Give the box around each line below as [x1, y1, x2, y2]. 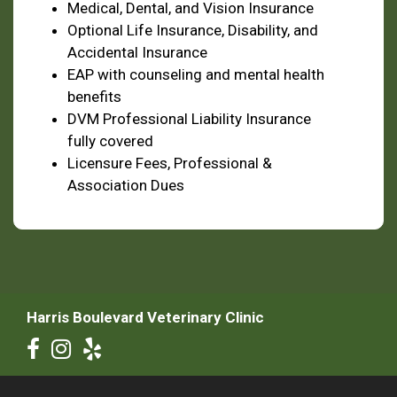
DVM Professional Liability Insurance [67, 109, 311, 128]
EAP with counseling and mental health [67, 65, 324, 83]
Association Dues [67, 175, 184, 194]
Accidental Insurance [67, 43, 207, 61]
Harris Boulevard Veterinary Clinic [27, 307, 264, 326]
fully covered [67, 131, 153, 150]
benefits [67, 87, 121, 105]
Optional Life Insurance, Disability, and [67, 20, 318, 39]
